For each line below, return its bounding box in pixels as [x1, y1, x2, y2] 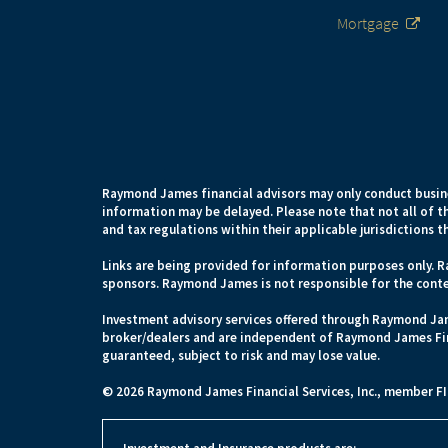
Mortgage [337, 13, 399, 33]
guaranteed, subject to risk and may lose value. [102, 347, 380, 364]
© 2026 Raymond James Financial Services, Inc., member [102, 383, 436, 400]
